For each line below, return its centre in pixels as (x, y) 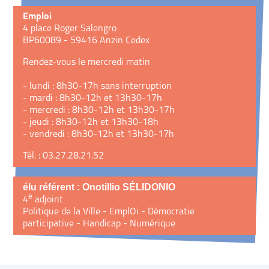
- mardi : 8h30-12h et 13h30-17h (93, 98)
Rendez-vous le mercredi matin (87, 62)
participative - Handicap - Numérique (99, 224)
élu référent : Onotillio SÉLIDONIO (99, 187)
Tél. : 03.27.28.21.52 (64, 156)
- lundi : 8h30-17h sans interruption (98, 86)
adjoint (48, 200)
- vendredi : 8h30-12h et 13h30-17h (99, 134)
